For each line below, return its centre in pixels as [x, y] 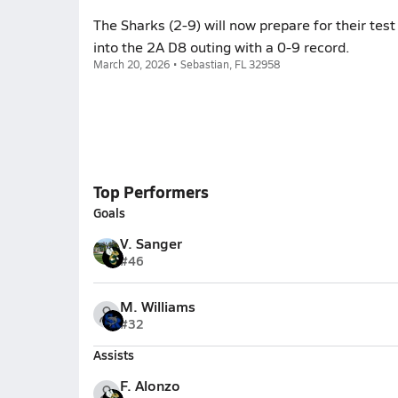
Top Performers [151, 191]
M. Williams [157, 306]
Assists [113, 354]
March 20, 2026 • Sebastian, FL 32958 [186, 64]
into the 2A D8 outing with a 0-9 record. [221, 47]
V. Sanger [151, 243]
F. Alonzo [150, 385]
